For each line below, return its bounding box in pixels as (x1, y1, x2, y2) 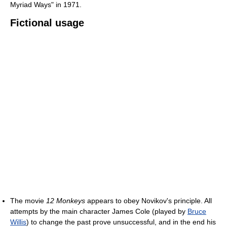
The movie (10, 197, 46, 205)
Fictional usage (10, 17, 84, 29)
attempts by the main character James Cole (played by (10, 207, 187, 216)
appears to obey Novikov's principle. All (85, 197, 212, 205)
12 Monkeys (46, 197, 85, 205)
